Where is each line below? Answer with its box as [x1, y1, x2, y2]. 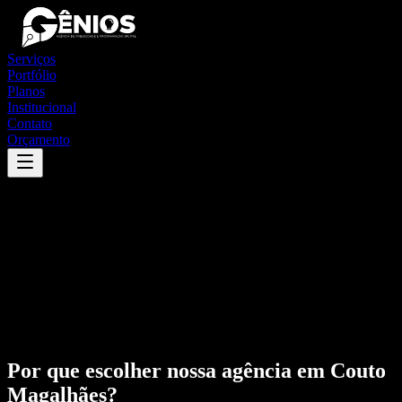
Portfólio [7, 67, 57, 83]
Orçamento [7, 132, 70, 147]
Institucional [7, 100, 76, 115]
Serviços [7, 51, 56, 66]
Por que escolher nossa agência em [7, 358, 330, 382]
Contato [7, 116, 52, 131]
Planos [7, 83, 45, 99]
